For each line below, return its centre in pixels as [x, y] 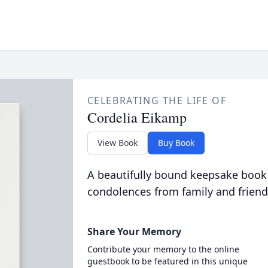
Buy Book [176, 143]
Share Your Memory [134, 232]
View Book [117, 143]
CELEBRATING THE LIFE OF [157, 100]
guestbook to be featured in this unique [167, 261]
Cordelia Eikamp [137, 117]
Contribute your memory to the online [163, 249]
